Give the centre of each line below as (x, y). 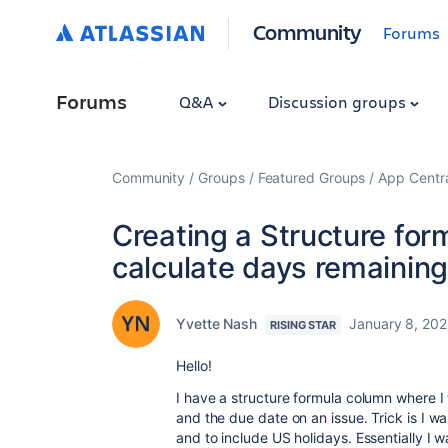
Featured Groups (311, 177)
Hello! (194, 365)
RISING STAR (303, 325)
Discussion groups (338, 101)
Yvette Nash (217, 323)
